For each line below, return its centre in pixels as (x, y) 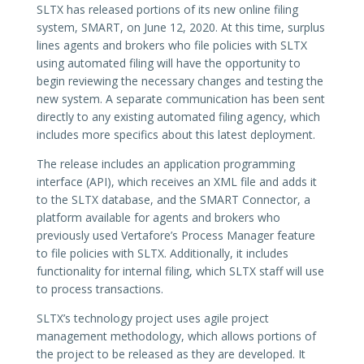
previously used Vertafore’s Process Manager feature (175, 235)
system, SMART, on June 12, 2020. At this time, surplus (180, 27)
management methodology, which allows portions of (176, 336)
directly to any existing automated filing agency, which (178, 116)
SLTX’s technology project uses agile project (152, 318)
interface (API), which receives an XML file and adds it (176, 181)
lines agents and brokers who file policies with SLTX (171, 45)
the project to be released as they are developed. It (171, 353)
